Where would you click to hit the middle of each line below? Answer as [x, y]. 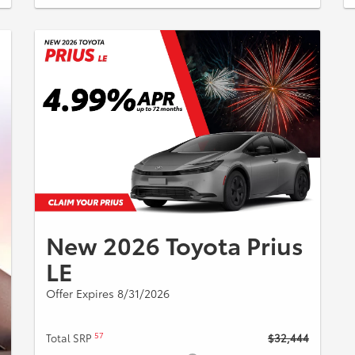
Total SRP [70, 337]
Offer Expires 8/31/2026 [108, 293]
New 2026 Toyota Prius [175, 244]
